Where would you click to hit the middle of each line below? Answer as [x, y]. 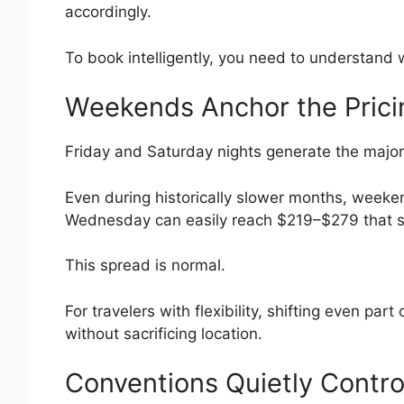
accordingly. [108, 12]
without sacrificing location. [164, 333]
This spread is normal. [145, 266]
